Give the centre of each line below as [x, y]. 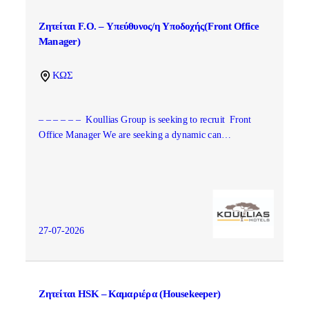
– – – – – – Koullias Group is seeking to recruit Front [144, 119]
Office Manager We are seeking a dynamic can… [135, 135]
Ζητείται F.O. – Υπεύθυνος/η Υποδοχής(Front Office [149, 26]
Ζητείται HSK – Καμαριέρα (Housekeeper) [129, 294]
